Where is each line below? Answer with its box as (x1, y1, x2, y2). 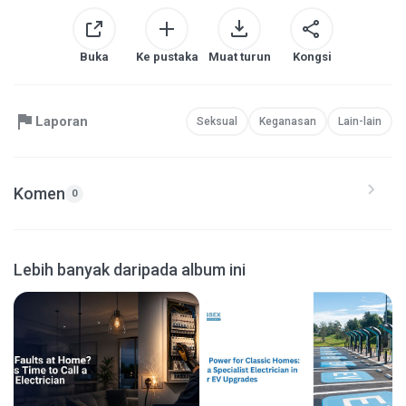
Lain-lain (338, 114, 382, 128)
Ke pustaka (135, 50, 198, 64)
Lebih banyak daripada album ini (14, 260, 246, 280)
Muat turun (208, 50, 271, 64)
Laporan (35, 112, 88, 130)
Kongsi (292, 50, 332, 64)
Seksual (197, 114, 237, 128)
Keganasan (259, 114, 316, 128)
